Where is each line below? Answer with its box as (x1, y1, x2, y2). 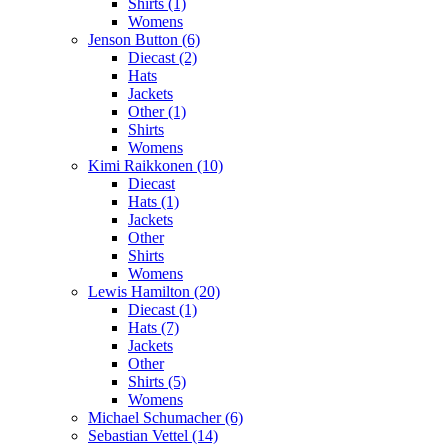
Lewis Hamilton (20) (88, 282, 220, 300)
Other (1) (128, 102, 186, 120)
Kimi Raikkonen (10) (88, 156, 223, 174)
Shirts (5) (128, 372, 186, 390)
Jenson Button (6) (88, 30, 200, 48)
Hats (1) (128, 192, 179, 210)
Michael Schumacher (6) (88, 408, 243, 426)
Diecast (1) (128, 300, 197, 318)
